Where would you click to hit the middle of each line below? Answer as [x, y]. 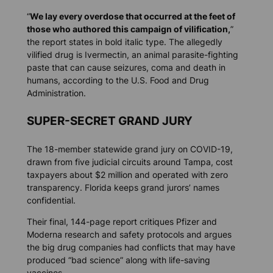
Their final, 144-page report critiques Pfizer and [122, 222]
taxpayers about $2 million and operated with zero [127, 175]
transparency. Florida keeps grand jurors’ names [123, 188]
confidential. [51, 200]
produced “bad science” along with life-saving [118, 260]
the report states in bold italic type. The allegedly [124, 41]
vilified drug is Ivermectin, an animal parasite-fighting [132, 54]
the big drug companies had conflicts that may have [131, 247]
